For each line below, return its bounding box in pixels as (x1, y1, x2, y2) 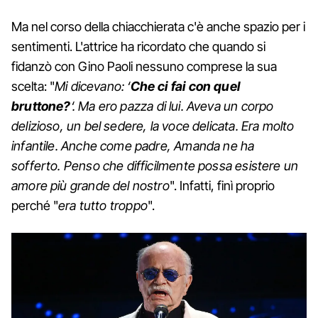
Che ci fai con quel (130, 78, 240, 94)
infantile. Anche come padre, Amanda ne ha (11, 138, 255, 153)
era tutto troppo (58, 197, 148, 213)
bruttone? (11, 98, 71, 114)
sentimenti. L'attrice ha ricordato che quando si (11, 38, 265, 54)
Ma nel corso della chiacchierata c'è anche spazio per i (11, 18, 305, 34)
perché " (11, 197, 58, 213)
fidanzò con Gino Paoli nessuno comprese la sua (11, 58, 277, 74)
